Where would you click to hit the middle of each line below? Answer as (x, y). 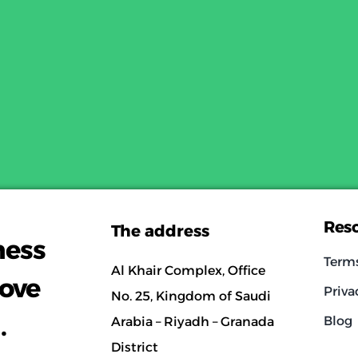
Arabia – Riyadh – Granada (192, 322)
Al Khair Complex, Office (188, 271)
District (134, 348)
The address (160, 231)
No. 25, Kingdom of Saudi (191, 296)
